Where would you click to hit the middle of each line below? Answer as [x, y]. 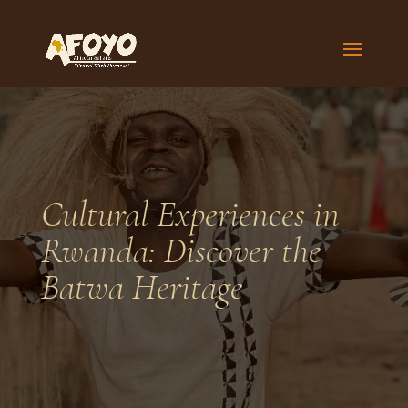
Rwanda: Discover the [181, 250]
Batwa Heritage [142, 287]
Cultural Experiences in [190, 214]
